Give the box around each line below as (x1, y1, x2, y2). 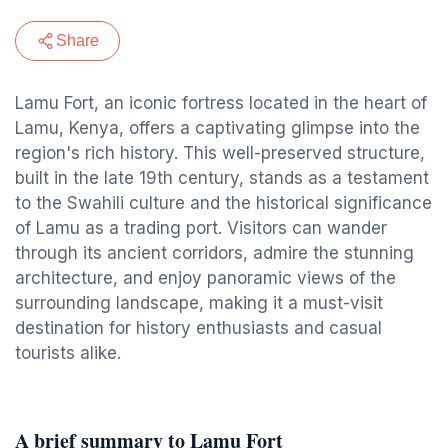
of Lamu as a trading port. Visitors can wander (15, 218, 387, 238)
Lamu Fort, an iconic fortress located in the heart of (15, 93, 427, 113)
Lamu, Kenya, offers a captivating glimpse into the (15, 118, 420, 138)
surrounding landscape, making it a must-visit (15, 293, 383, 313)
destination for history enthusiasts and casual (15, 318, 382, 338)
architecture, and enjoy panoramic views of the (15, 268, 396, 288)
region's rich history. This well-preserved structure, (15, 143, 425, 163)
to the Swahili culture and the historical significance (15, 193, 432, 213)
